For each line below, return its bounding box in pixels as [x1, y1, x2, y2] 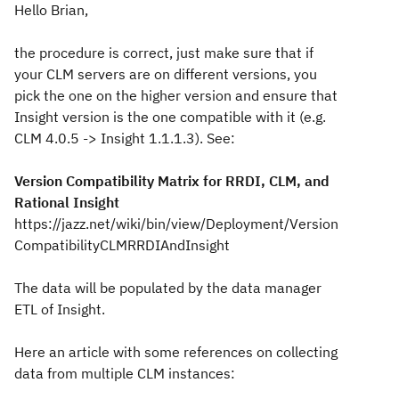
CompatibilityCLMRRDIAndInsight [14, 236, 230, 254]
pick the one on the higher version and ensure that [14, 86, 338, 104]
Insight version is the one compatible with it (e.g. [14, 108, 326, 126]
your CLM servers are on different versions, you [14, 65, 317, 83]
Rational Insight [14, 193, 119, 211]
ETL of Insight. [14, 300, 105, 318]
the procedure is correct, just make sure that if [14, 44, 313, 61]
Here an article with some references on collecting [14, 343, 338, 361]
